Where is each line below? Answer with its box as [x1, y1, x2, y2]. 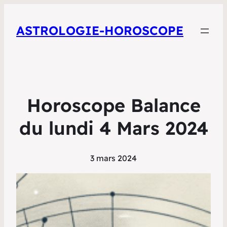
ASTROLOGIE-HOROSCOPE [16, 23, 183, 39]
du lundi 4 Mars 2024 [19, 117, 208, 140]
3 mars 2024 [90, 153, 137, 164]
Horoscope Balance [26, 94, 201, 117]
